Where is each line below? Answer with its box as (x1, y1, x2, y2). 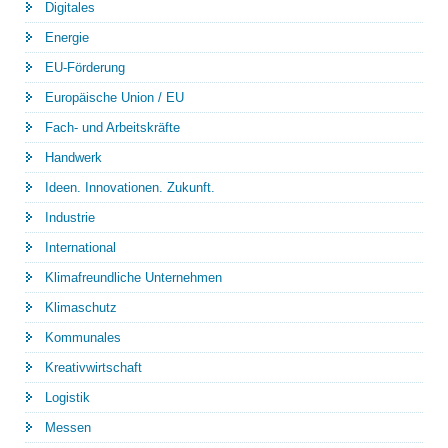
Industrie (45, 209, 95, 225)
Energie (45, 29, 89, 45)
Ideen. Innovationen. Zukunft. (45, 179, 215, 195)
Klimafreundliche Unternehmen (45, 269, 222, 285)
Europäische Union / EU (45, 89, 184, 105)
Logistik (45, 389, 90, 405)
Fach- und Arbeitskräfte (45, 119, 180, 135)
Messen (45, 419, 91, 435)
